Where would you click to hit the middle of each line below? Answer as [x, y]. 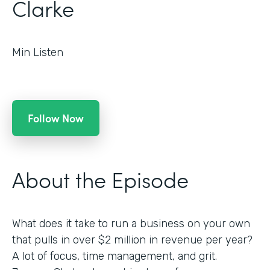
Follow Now [56, 118]
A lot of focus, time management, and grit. [115, 256]
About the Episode [100, 178]
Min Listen [38, 52]
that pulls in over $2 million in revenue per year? [132, 240]
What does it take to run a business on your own [131, 223]
